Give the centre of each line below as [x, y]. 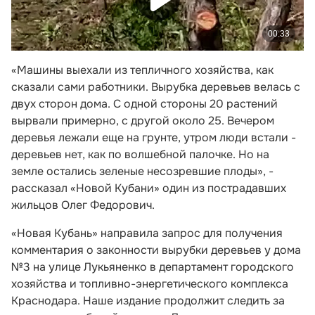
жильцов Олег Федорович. [83, 205]
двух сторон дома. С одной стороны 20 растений [144, 103]
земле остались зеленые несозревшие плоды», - [142, 171]
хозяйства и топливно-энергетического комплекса [150, 283]
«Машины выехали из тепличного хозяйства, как [142, 70]
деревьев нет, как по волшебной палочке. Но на [140, 154]
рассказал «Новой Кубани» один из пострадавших [149, 188]
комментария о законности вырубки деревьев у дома [156, 250]
